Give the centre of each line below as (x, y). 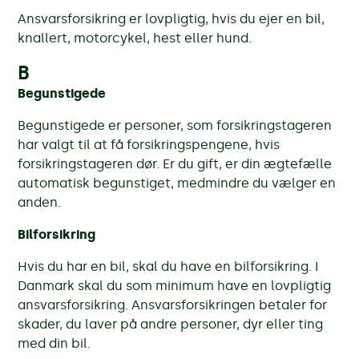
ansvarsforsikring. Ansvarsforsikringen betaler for (173, 305)
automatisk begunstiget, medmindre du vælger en (177, 183)
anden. (40, 202)
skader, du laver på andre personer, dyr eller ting (171, 324)
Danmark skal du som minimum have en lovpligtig (175, 285)
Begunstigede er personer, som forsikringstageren (175, 125)
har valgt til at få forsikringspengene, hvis (149, 144)
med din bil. (54, 343)
